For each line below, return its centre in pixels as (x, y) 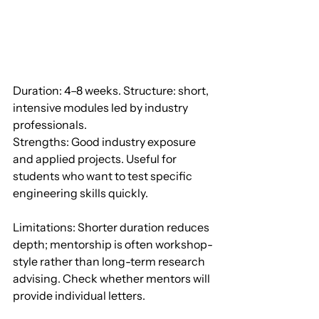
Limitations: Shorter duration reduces (112, 228)
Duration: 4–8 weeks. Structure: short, (112, 91)
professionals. (50, 125)
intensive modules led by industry (101, 108)
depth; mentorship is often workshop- (113, 245)
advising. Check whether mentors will (113, 279)
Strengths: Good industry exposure (105, 142)
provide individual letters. (79, 296)
